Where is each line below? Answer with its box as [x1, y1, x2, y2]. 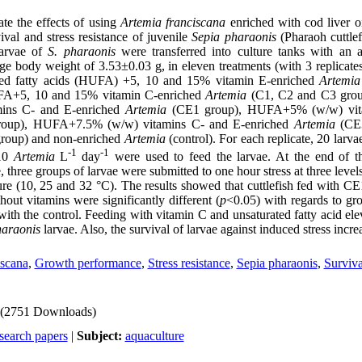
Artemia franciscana [120, 15, 226, 29]
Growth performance [34, 256, 141, 270]
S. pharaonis [48, 44, 116, 58]
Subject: [76, 329, 125, 343]
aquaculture [124, 329, 184, 343]
